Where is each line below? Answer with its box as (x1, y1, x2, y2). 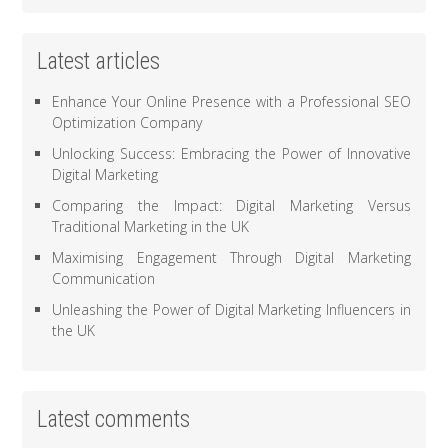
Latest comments (37, 406, 191, 434)
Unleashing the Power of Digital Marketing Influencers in (52, 300, 411, 320)
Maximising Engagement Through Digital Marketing (52, 248, 411, 268)
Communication (52, 269, 156, 289)
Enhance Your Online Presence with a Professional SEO (52, 92, 411, 112)
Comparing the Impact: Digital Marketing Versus (52, 196, 411, 216)
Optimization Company (52, 113, 203, 133)
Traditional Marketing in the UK (52, 217, 250, 237)
